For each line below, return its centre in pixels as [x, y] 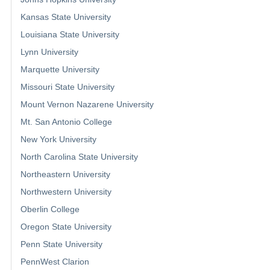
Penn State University [61, 244]
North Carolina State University [79, 157]
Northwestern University [66, 192]
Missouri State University [67, 87]
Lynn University [49, 52]
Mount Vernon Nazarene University [87, 105]
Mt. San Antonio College [66, 122]
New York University [58, 140]
